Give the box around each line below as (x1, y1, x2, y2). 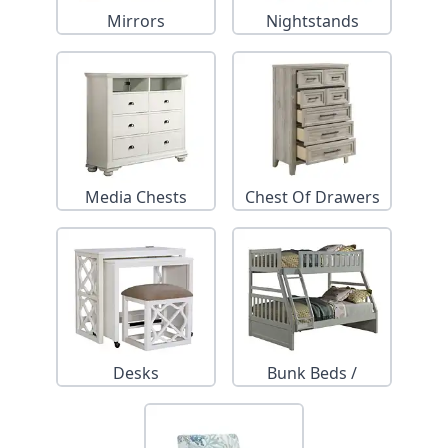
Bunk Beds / (267, 362, 357, 385)
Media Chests (85, 186, 187, 209)
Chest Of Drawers (244, 186, 380, 209)
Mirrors (107, 10, 165, 33)
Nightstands (265, 10, 359, 33)
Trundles (279, 386, 345, 409)
